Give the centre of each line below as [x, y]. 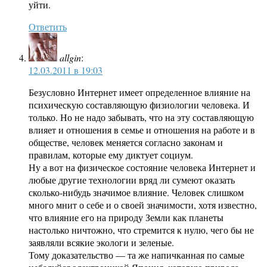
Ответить [48, 27]
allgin [70, 58]
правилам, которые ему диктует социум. [111, 155]
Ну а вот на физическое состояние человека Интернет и [142, 167]
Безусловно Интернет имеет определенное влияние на [139, 92]
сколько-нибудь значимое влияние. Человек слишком [136, 193]
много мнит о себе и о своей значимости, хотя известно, [143, 205]
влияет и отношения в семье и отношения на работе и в [142, 130]
